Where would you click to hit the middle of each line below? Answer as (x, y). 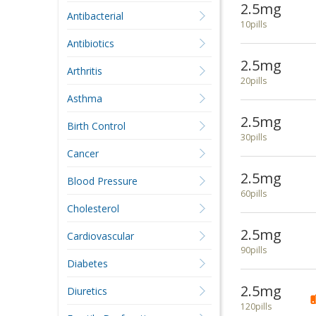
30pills (253, 137)
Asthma (84, 98)
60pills (253, 194)
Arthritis (84, 71)
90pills (253, 250)
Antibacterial (95, 16)
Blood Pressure (102, 181)
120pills (256, 306)
